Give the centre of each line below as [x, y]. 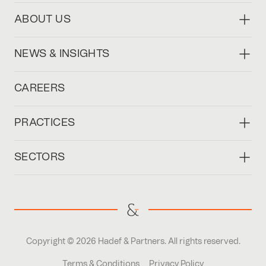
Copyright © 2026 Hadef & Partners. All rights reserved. [133, 241]
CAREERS [40, 88]
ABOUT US [42, 19]
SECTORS [40, 157]
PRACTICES [45, 123]
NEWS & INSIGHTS [62, 54]
